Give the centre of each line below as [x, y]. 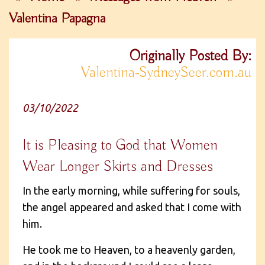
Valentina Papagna [57, 18]
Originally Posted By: [190, 56]
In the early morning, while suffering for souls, [131, 190]
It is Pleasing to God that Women [120, 145]
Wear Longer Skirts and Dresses [118, 167]
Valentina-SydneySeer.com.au [166, 72]
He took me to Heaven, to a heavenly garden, [129, 249]
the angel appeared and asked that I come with [132, 207]
